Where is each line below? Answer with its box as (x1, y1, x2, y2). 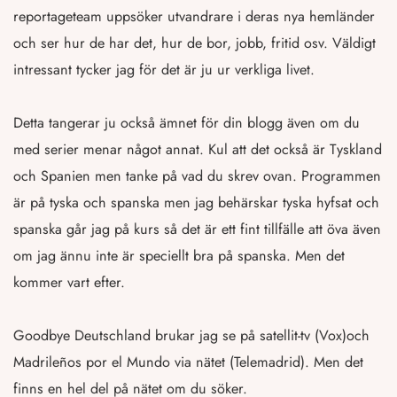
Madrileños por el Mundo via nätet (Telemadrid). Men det (13, 352, 363, 373)
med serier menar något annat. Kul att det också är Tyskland (13, 139, 382, 160)
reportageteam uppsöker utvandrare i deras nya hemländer (13, 6, 375, 27)
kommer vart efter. (13, 272, 125, 293)
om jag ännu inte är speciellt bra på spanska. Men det (13, 245, 345, 267)
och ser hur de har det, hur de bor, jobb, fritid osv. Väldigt (13, 33, 376, 54)
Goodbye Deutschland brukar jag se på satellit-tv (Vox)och (13, 325, 370, 346)
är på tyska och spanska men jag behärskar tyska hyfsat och (13, 192, 379, 214)
